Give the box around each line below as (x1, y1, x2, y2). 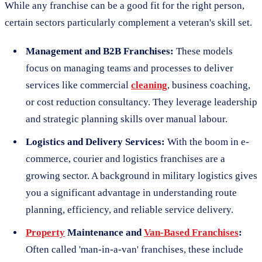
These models (174, 45, 233, 57)
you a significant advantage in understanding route (26, 187, 237, 198)
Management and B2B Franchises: (26, 45, 174, 57)
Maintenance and (65, 226, 144, 238)
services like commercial (26, 79, 131, 91)
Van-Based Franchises (144, 226, 239, 238)
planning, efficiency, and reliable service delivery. (26, 204, 233, 215)
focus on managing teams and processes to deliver (26, 62, 233, 74)
